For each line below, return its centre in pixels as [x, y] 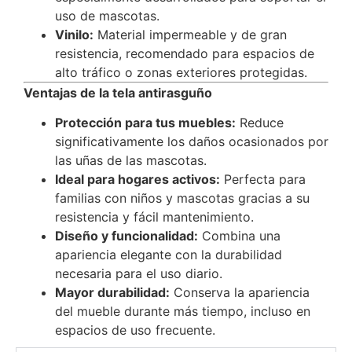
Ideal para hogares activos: [137, 180]
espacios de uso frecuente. [135, 330]
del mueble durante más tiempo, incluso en [183, 312]
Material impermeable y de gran [190, 34]
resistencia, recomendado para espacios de [185, 53]
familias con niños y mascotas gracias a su [182, 198]
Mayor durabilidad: [112, 293]
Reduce [260, 123]
